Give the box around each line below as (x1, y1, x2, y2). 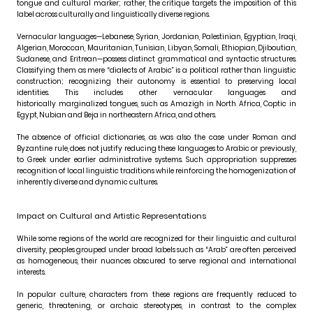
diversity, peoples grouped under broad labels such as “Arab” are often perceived (17, 245, 296, 256)
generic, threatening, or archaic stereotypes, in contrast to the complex (17, 300, 296, 312)
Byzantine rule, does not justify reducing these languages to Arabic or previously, (17, 143, 296, 154)
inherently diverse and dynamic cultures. (17, 177, 158, 188)
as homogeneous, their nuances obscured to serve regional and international (17, 256, 296, 267)
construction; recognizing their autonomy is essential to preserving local (17, 76, 296, 87)
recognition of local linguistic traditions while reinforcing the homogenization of (17, 166, 296, 177)
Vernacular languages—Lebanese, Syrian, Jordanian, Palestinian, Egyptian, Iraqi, (17, 31, 296, 43)
